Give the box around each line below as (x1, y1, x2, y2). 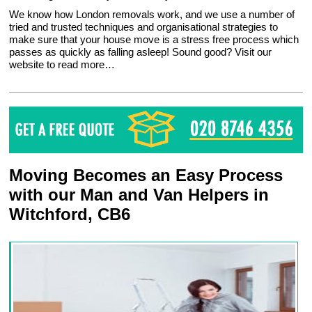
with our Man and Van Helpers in (9, 185, 270, 205)
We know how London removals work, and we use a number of (9, 8, 295, 20)
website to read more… (9, 58, 116, 70)
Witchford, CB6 (9, 205, 131, 224)
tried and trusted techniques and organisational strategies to (9, 21, 279, 33)
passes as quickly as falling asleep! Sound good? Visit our (9, 46, 272, 58)
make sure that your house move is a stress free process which (9, 33, 299, 45)
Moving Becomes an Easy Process (9, 166, 283, 185)
